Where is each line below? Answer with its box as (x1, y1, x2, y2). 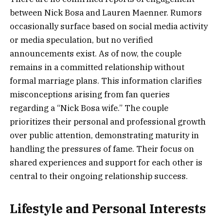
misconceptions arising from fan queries (10, 89, 170, 100)
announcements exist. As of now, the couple (10, 48, 182, 59)
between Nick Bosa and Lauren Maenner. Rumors (10, 7, 202, 18)
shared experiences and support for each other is (10, 157, 202, 168)
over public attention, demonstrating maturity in (10, 129, 199, 141)
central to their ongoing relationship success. (10, 170, 188, 182)
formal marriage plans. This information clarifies (10, 75, 202, 86)
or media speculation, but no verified (10, 34, 153, 45)
